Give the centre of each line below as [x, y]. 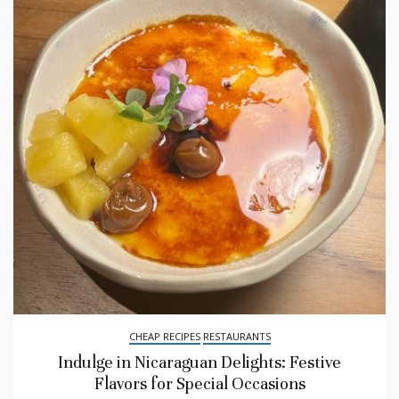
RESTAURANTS [236, 336]
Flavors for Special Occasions [199, 383]
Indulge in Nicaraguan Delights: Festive [199, 362]
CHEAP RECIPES [164, 336]
